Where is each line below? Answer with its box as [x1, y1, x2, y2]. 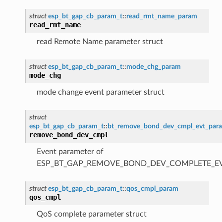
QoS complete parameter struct [36, 210, 147, 218]
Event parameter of [36, 147, 104, 156]
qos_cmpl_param [126, 184, 178, 192]
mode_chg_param [126, 62, 181, 70]
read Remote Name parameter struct [36, 37, 163, 46]
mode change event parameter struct [36, 88, 165, 96]
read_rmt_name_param [126, 12, 197, 20]
